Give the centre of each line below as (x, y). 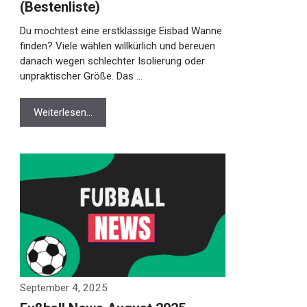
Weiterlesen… (56, 112)
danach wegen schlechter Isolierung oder (105, 61)
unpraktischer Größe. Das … (74, 76)
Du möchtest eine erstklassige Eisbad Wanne (114, 31)
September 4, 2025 (57, 288)
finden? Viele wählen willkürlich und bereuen (110, 46)
